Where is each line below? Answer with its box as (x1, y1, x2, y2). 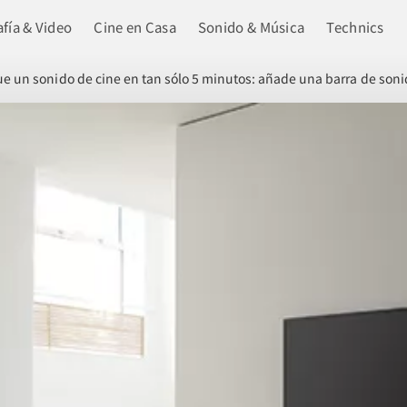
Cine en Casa (94, 17, 176, 36)
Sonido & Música (197, 17, 305, 36)
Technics (326, 17, 384, 36)
